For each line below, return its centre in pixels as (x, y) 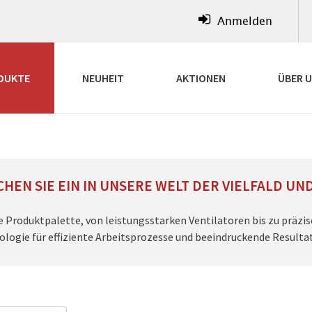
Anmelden (245, 21)
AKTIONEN (201, 78)
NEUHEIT (103, 78)
